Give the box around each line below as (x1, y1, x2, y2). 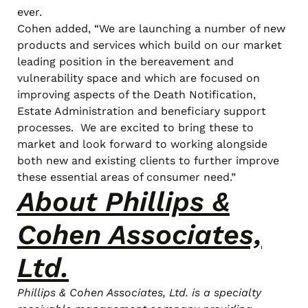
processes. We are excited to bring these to (17, 120, 254, 134)
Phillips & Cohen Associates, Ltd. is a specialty (17, 285, 261, 299)
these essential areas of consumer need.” (17, 170, 236, 184)
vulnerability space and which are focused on (17, 71, 260, 85)
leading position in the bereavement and (17, 54, 234, 68)
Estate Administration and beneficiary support (17, 104, 266, 118)
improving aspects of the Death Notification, (17, 87, 256, 101)
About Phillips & (17, 185, 230, 218)
